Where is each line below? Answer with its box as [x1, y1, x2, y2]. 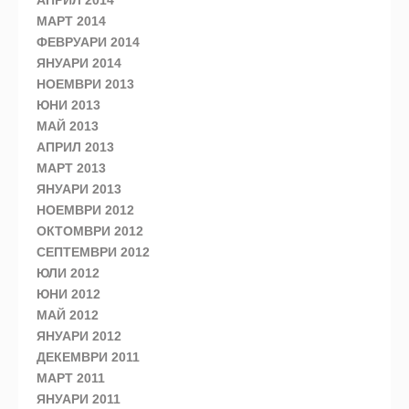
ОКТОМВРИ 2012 [37, 224, 143, 239]
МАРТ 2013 [37, 161, 106, 176]
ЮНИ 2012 [37, 287, 100, 302]
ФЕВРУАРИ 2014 [37, 35, 140, 50]
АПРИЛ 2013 [37, 140, 114, 155]
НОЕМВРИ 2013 [37, 77, 134, 92]
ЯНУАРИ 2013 [37, 182, 121, 197]
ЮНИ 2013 [37, 98, 100, 113]
